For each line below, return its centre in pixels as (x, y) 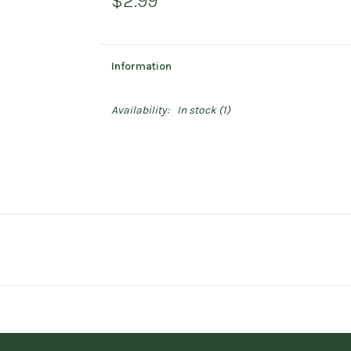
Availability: (140, 110)
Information (141, 66)
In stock (196, 110)
